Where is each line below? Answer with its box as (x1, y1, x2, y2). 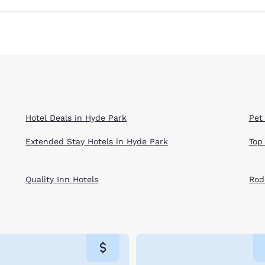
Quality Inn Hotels (25, 174, 99, 184)
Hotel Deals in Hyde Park (25, 112, 127, 122)
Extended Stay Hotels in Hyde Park (25, 136, 169, 146)
